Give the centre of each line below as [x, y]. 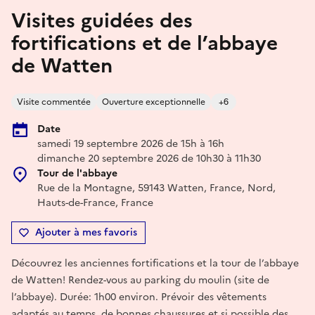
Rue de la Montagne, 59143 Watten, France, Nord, [156, 188]
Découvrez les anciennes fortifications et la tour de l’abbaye [155, 263]
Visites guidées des [102, 20]
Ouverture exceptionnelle [154, 102]
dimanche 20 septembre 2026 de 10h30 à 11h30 [149, 158]
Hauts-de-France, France [95, 202]
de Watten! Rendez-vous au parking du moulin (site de [140, 280]
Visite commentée [54, 102]
